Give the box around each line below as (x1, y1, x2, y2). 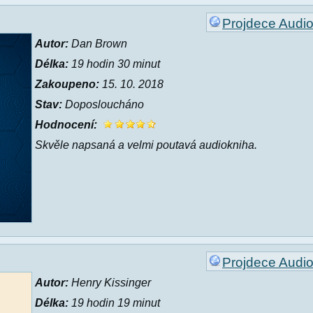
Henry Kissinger (68, 277, 151, 289)
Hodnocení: (35, 119, 97, 131)
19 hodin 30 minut (68, 58, 160, 70)
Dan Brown (68, 38, 127, 50)
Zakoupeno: (35, 78, 99, 90)
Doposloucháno (62, 99, 144, 110)
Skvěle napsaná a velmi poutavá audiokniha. (35, 139, 257, 151)
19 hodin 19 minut (68, 297, 160, 309)
